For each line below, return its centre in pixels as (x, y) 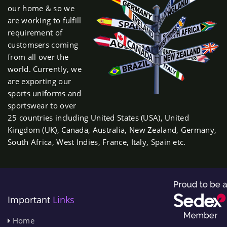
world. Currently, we (45, 69)
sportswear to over (42, 106)
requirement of (35, 33)
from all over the (38, 57)
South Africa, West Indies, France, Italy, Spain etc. (97, 142)
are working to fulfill (45, 21)
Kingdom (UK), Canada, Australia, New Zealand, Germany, (112, 130)
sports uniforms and (45, 93)
